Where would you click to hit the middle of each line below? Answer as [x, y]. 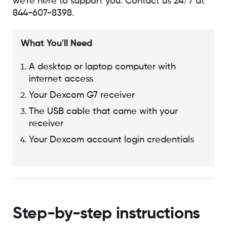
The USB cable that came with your [103, 112]
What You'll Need [56, 44]
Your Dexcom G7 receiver [82, 96]
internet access [61, 79]
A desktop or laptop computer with [102, 67]
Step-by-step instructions [106, 214]
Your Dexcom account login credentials [111, 140]
